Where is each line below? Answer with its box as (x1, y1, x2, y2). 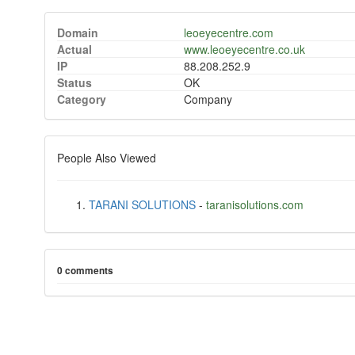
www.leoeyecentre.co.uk (183, 41, 305, 58)
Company (183, 91, 232, 108)
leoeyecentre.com (183, 25, 273, 41)
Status (56, 74, 92, 91)
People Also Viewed (56, 150, 156, 166)
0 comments (56, 264, 113, 278)
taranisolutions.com (205, 197, 303, 213)
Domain (56, 25, 98, 41)
